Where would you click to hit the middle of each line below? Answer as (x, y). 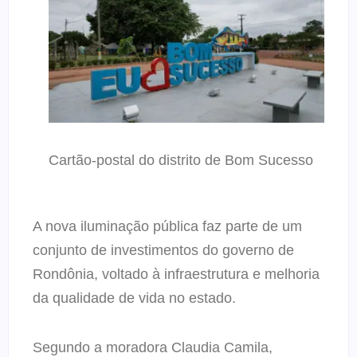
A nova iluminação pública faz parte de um (167, 226)
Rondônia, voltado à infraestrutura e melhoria (176, 274)
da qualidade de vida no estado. (134, 298)
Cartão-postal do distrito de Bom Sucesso (181, 161)
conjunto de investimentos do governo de (163, 250)
